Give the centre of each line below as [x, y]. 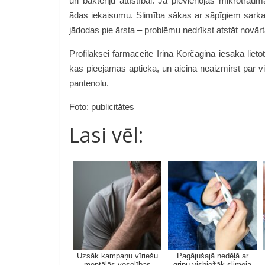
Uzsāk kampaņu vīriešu [117, 256]
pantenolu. [90, 83]
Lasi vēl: [106, 135]
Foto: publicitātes [102, 107]
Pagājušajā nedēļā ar [212, 256]
